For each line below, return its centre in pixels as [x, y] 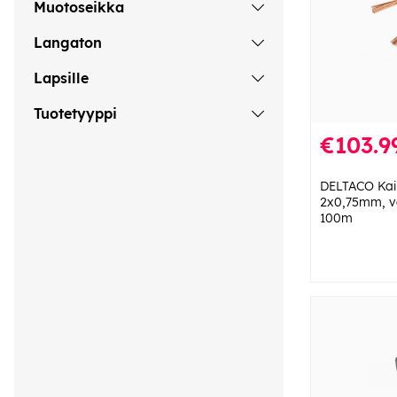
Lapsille [61, 78]
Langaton [68, 42]
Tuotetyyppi [75, 113]
